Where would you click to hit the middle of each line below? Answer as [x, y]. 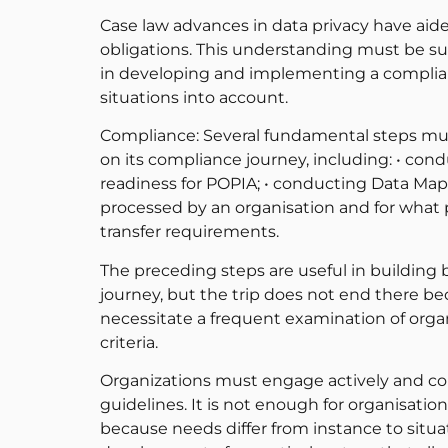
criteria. [129, 342]
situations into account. [194, 98]
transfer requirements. [189, 232]
